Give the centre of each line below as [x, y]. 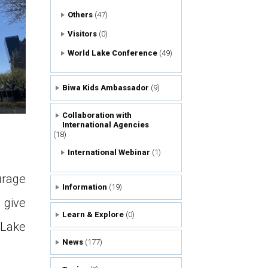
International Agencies [106, 125]
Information [85, 187]
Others [80, 15]
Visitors [83, 34]
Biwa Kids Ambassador [106, 88]
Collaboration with [97, 115]
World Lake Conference [113, 53]
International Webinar [109, 152]
